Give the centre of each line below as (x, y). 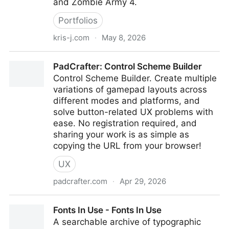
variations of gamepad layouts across (130, 89)
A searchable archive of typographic (127, 222)
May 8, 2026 (124, 38)
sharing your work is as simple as (121, 134)
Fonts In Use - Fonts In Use (107, 210)
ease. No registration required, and (125, 123)
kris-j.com (71, 38)
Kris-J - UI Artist (43, 57)
